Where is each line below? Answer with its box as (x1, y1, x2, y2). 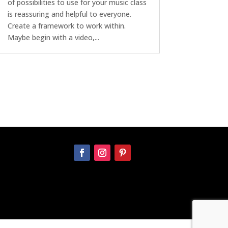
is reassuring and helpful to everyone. (7, 9, 133, 19)
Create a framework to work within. (7, 21, 128, 31)
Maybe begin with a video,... (7, 33, 99, 43)
